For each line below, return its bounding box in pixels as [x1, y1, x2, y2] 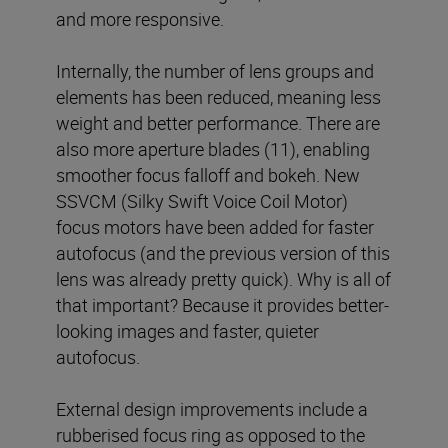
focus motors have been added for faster [56, 214, 374, 239]
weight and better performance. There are [56, 110, 380, 135]
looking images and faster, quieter [56, 318, 319, 343]
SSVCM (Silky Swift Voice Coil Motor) [56, 188, 348, 213]
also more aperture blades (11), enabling [56, 136, 370, 161]
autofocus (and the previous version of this [56, 240, 390, 265]
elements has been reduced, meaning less [56, 84, 381, 109]
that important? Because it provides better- [56, 292, 389, 317]
